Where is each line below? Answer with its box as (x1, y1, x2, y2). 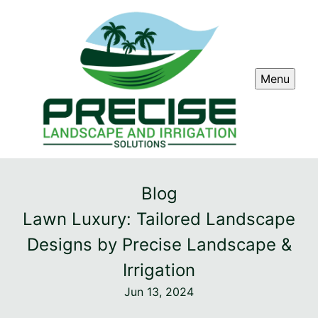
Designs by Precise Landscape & (26, 234, 292, 255)
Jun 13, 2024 (124, 284, 194, 299)
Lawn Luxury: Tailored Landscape (23, 208, 295, 229)
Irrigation (123, 259, 195, 280)
